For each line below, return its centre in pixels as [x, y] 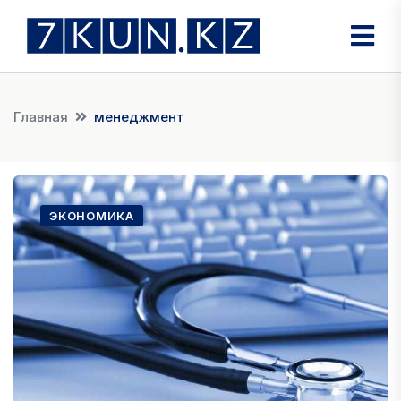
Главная [41, 117]
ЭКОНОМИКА [92, 216]
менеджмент [139, 117]
